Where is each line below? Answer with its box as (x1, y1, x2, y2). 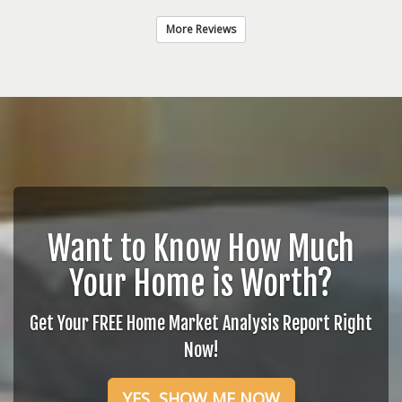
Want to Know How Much (48, 229, 354, 269)
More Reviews (166, 22, 236, 37)
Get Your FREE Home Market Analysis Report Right (30, 312, 372, 335)
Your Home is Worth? (69, 264, 333, 304)
